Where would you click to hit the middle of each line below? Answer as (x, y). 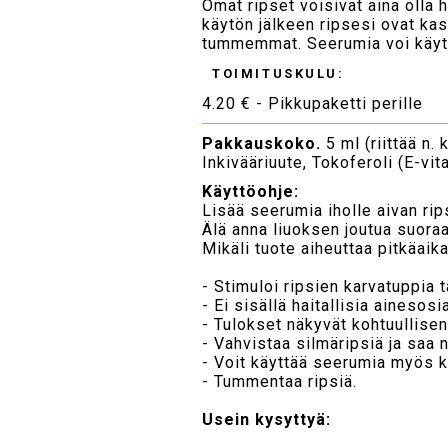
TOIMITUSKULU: (278, 73)
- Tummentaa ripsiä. (280, 381)
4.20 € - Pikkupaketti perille (313, 103)
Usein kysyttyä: (267, 419)
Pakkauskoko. (262, 143)
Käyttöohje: (251, 191)
